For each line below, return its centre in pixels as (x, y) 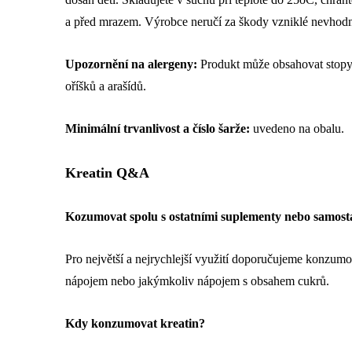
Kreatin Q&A (107, 173)
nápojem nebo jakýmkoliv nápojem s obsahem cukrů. (197, 281)
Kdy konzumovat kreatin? (135, 324)
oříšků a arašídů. (107, 86)
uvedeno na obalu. (297, 129)
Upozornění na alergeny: (131, 64)
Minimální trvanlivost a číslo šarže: (158, 129)
